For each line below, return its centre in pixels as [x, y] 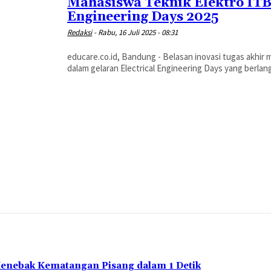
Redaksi [80, 32]
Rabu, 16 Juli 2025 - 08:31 [138, 32]
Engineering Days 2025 [143, 17]
